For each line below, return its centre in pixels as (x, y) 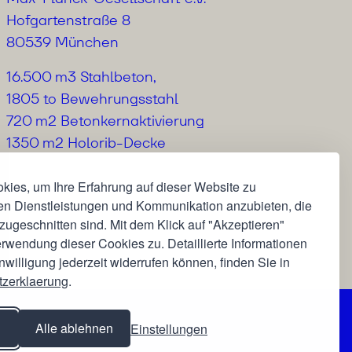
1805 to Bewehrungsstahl (93, 99)
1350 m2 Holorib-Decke (86, 143)
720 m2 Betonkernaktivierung (106, 121)
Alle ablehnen (74, 328)
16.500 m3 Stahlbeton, (81, 77)
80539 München (63, 42)
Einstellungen (169, 328)
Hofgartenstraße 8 (69, 20)
